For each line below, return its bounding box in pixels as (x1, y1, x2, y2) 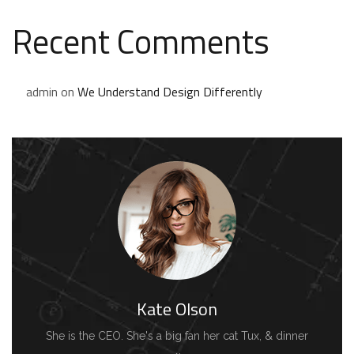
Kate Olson (137, 296, 217, 322)
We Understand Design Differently (77, 82, 262, 101)
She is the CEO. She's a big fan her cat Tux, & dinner (46, 330, 308, 342)
